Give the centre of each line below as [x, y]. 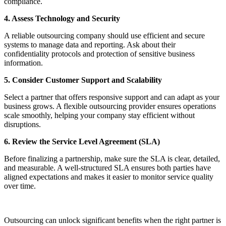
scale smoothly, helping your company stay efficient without [99, 115]
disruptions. [22, 124]
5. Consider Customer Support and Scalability [83, 80]
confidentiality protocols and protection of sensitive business [99, 53]
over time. [20, 186]
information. [23, 63]
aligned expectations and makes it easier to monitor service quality [109, 177]
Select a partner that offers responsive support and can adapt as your [112, 97]
